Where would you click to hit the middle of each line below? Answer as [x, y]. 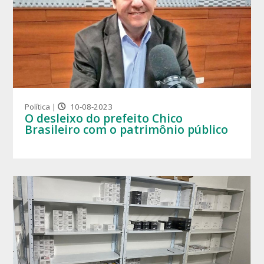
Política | [42, 106]
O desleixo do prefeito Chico [104, 118]
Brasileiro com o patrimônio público [127, 129]
